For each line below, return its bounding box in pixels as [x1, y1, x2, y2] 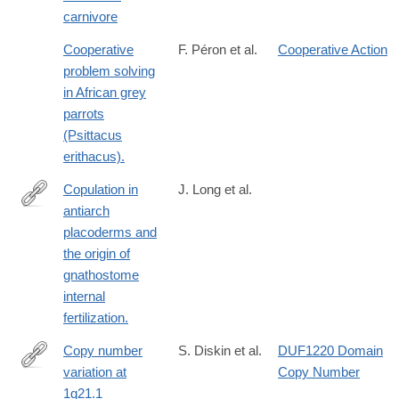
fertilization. [63, 310, 128, 326]
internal [63, 289, 105, 305]
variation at [63, 364, 126, 380]
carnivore [63, 9, 118, 25]
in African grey [63, 85, 146, 101]
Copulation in [63, 182, 138, 198]
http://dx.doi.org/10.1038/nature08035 [20, 371, 235, 387]
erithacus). [63, 149, 125, 165]
